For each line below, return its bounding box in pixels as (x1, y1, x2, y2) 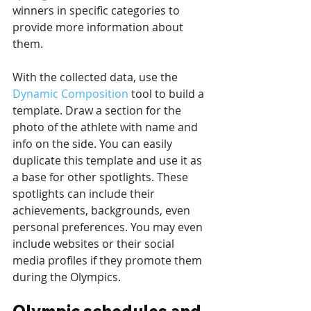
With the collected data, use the (12, 69, 180, 85)
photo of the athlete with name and (12, 119, 201, 135)
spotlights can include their (12, 186, 158, 202)
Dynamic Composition (12, 86, 128, 102)
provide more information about (12, 19, 186, 35)
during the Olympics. (12, 269, 121, 285)
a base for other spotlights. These (12, 169, 191, 185)
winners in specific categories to (12, 3, 183, 19)
